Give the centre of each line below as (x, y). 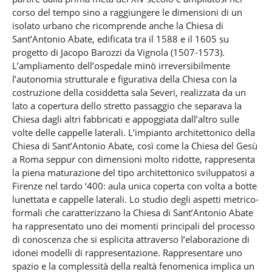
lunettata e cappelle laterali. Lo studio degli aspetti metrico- (135, 199)
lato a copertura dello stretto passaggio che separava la (127, 105)
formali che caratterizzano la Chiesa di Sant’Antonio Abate (132, 212)
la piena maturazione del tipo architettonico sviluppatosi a (133, 172)
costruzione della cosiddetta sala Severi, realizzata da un (129, 92)
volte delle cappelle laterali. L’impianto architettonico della (133, 132)
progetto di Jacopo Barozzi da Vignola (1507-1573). (118, 52)
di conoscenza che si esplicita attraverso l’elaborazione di (131, 239)
